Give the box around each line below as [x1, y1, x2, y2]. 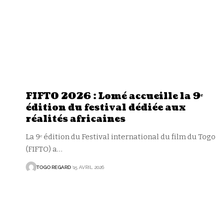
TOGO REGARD [36, 164, 71, 170]
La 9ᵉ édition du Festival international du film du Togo [26, 132, 216, 142]
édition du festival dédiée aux [26, 102, 186, 114]
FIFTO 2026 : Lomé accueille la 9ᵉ [26, 90, 203, 103]
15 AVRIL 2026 [72, 164, 104, 170]
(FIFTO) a [26, 145, 57, 154]
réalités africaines [26, 113, 125, 126]
